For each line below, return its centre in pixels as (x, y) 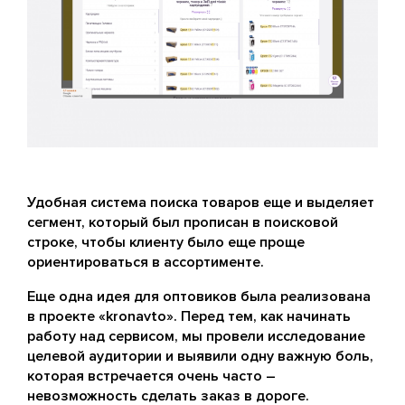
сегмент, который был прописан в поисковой (183, 222)
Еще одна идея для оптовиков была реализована (199, 296)
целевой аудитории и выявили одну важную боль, (200, 356)
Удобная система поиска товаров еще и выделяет (201, 202)
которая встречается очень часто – (151, 376)
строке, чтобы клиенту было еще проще (166, 242)
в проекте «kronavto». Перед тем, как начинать (189, 316)
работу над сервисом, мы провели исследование (196, 336)
